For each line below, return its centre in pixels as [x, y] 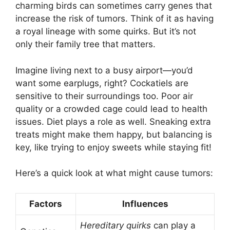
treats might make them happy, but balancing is [114, 134]
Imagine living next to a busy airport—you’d [104, 70]
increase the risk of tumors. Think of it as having [114, 19]
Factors [46, 204]
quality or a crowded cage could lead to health [111, 109]
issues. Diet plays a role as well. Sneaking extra [113, 121]
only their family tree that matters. [85, 44]
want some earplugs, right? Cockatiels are [102, 83]
